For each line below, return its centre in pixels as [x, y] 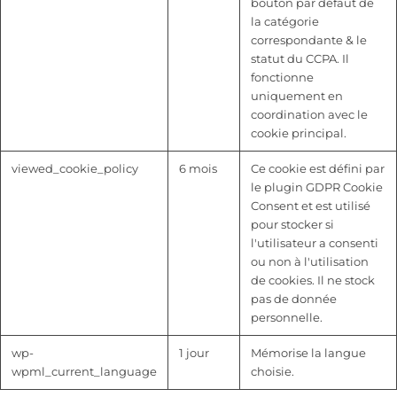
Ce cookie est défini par [318, 168]
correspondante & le [309, 40]
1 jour [194, 353]
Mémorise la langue [308, 353]
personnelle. [287, 317]
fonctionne [282, 77]
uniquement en [297, 96]
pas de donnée [294, 299]
